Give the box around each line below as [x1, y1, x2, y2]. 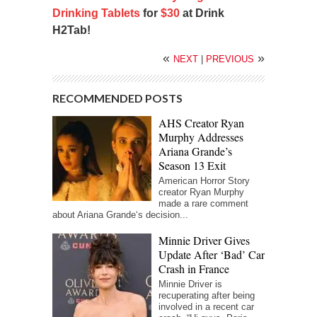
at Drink [180, 7, 224, 20]
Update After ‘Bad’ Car [158, 247, 265, 263]
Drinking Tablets [52, 7, 140, 20]
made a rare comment [158, 198, 248, 209]
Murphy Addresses [158, 129, 243, 145]
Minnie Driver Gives [158, 233, 250, 248]
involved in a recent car [158, 301, 254, 313]
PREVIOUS [206, 54, 254, 65]
